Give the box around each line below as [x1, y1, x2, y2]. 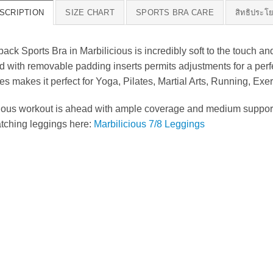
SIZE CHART [65, 7, 115, 17]
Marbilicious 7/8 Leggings [94, 119, 205, 130]
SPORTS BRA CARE [136, 7, 214, 17]
